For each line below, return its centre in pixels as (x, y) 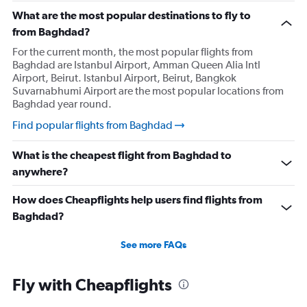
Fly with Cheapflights (92, 284)
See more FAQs (153, 245)
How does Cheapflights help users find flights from (137, 199)
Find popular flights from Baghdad (93, 125)
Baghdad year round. (62, 104)
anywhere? (40, 171)
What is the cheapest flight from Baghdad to (122, 155)
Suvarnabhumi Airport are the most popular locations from (148, 91)
